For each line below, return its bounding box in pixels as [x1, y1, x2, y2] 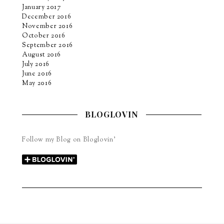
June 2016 [21, 69, 52, 78]
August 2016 [21, 50, 61, 59]
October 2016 [21, 31, 65, 40]
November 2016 [21, 21, 73, 31]
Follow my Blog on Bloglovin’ [21, 135, 116, 144]
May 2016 [21, 78, 52, 88]
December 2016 [21, 12, 71, 21]
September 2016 [21, 40, 73, 50]
